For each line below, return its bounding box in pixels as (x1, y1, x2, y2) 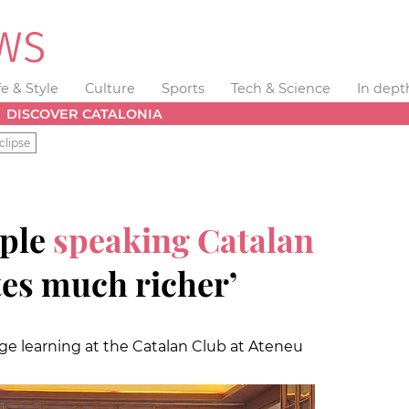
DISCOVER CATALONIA (6, 105, 163, 122)
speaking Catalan (53, 216, 314, 261)
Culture (85, 80, 136, 97)
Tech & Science (230, 80, 330, 97)
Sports (161, 80, 204, 97)
